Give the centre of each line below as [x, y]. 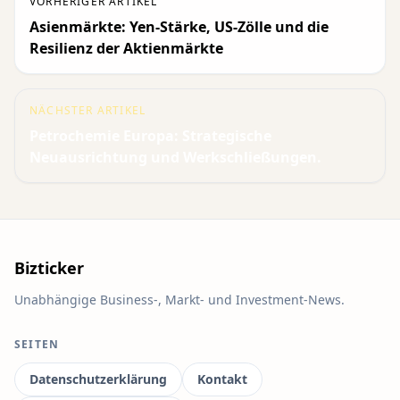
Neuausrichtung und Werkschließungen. [175, 157]
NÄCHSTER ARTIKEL [88, 110]
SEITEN [37, 344]
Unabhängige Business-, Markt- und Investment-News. [179, 300]
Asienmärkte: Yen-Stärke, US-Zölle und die [179, 27]
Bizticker [49, 268]
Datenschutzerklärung [98, 379]
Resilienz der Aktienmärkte [126, 48]
